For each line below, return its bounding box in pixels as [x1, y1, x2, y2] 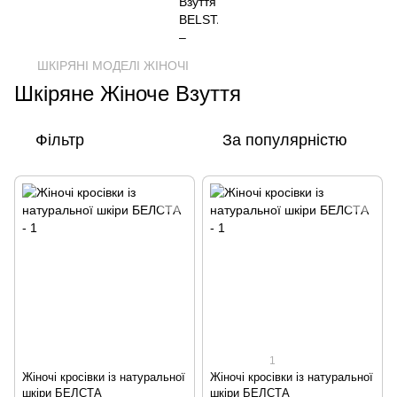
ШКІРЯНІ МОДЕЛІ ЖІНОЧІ [37, 58, 189, 73]
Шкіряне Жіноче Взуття [14, 82, 241, 105]
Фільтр [35, 131, 84, 149]
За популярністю [222, 131, 347, 149]
